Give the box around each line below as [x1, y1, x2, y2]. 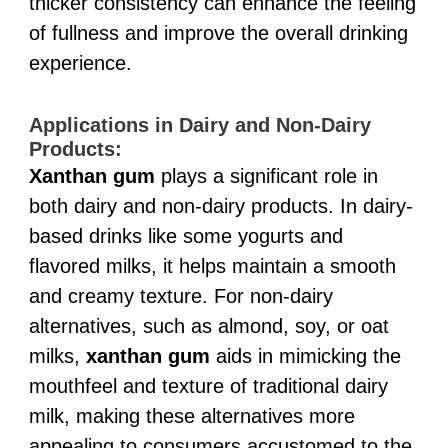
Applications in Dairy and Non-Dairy [28, 113, 371, 136]
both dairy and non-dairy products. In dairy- [28, 194, 413, 217]
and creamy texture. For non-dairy [28, 284, 333, 307]
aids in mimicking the [209, 344, 401, 367]
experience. [28, 51, 132, 74]
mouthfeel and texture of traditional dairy [28, 374, 388, 397]
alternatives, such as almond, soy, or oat [28, 314, 389, 337]
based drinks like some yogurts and [28, 224, 343, 247]
